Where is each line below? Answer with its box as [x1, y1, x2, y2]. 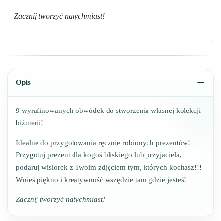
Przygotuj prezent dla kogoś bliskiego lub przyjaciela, [16, 151, 182, 159]
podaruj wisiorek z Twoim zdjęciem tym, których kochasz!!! [16, 163, 202, 172]
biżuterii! [16, 119, 43, 127]
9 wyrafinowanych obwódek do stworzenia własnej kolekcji [16, 107, 201, 115]
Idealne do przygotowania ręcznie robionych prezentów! [16, 139, 190, 147]
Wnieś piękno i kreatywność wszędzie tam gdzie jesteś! [16, 176, 186, 184]
